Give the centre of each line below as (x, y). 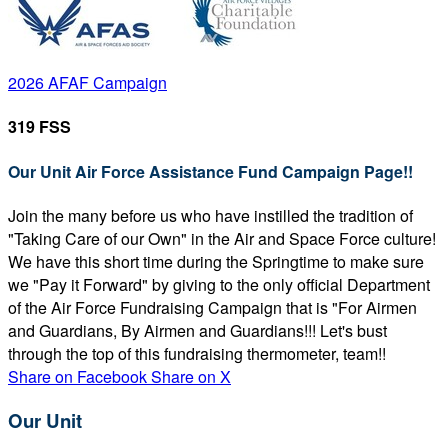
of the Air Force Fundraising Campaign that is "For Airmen (212, 307)
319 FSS (39, 127)
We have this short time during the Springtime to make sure (216, 261)
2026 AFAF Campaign (87, 82)
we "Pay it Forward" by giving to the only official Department (219, 284)
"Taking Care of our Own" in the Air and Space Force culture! (222, 238)
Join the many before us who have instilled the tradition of (210, 215)
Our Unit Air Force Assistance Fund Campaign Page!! (210, 171)
